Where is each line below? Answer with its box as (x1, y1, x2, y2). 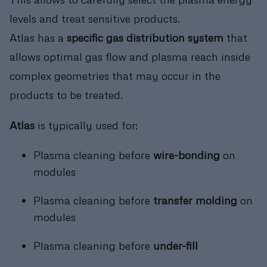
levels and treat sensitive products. (10, 11, 180, 26)
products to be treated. (10, 88, 123, 102)
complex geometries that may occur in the (10, 69, 221, 83)
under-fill (153, 238, 198, 252)
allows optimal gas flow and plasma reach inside (10, 49, 250, 64)
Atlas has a (10, 30, 67, 45)
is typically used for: (35, 117, 138, 132)
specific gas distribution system (67, 30, 223, 45)
